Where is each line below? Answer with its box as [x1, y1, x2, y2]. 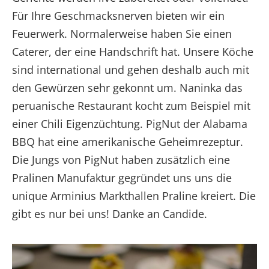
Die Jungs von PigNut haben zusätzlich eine [12, 152, 230, 167]
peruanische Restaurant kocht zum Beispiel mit [12, 98, 250, 113]
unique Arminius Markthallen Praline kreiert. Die [12, 188, 256, 203]
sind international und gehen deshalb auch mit [12, 62, 249, 77]
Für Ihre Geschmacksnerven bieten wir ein [12, 8, 225, 23]
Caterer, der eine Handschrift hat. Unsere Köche [12, 44, 253, 59]
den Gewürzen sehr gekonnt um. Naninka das [12, 80, 243, 95]
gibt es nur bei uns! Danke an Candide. [12, 206, 207, 221]
